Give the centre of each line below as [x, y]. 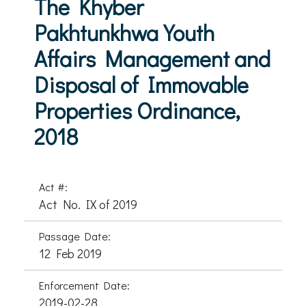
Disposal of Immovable [141, 84]
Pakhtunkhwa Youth [124, 32]
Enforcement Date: [84, 285]
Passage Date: [75, 236]
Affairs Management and [152, 58]
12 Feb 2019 [70, 253]
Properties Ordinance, [137, 110]
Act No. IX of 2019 [88, 204]
